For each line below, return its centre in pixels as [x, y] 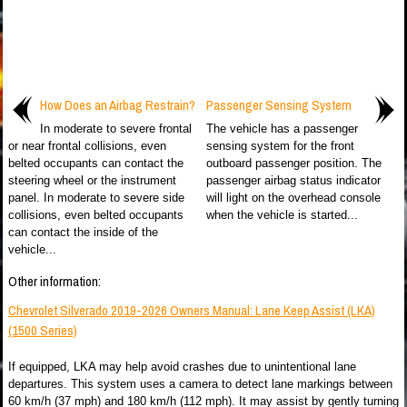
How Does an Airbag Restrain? [118, 105]
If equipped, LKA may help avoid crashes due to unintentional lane [182, 367]
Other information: [55, 281]
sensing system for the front [280, 146]
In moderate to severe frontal [116, 129]
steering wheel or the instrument [92, 180]
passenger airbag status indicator [293, 180]
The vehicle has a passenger [282, 129]
